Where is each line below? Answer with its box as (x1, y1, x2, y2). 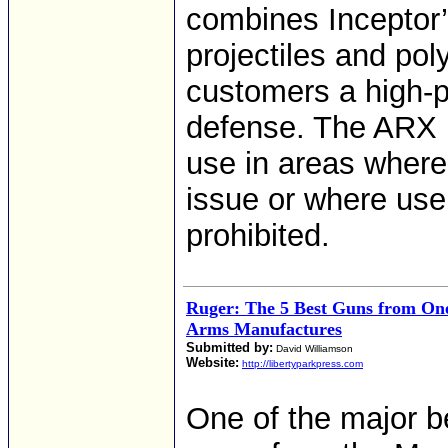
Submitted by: (186, 340, 273, 355)
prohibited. (186, 218, 330, 253)
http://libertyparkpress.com (242, 358, 363, 369)
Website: (186, 355, 239, 370)
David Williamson (273, 343, 353, 354)
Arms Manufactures (186, 319, 342, 339)
